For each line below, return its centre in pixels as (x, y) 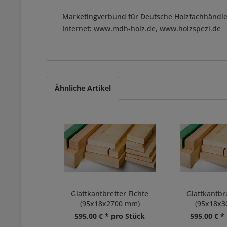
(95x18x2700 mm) (110, 203)
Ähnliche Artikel (83, 88)
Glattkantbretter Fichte (110, 193)
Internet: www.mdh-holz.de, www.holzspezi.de (142, 29)
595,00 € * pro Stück (110, 216)
